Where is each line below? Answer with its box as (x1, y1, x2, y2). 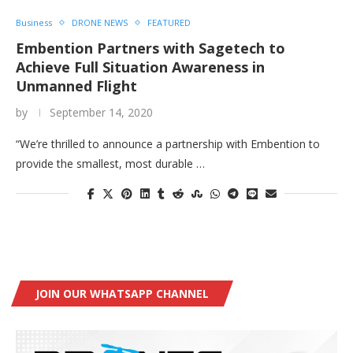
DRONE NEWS (72, 17, 128, 29)
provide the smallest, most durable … (16, 156, 205, 172)
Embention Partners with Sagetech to (16, 39, 285, 58)
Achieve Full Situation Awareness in (16, 58, 265, 77)
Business (16, 17, 52, 29)
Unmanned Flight (16, 76, 137, 96)
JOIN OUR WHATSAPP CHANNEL (35, 286, 209, 302)
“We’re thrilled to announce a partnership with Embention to (16, 136, 320, 152)
